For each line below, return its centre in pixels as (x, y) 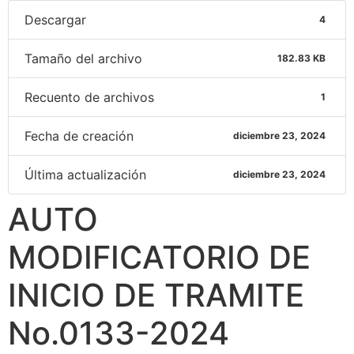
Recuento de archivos (89, 98)
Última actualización (85, 175)
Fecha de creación (79, 136)
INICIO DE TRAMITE (156, 296)
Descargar (55, 20)
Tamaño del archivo (83, 59)
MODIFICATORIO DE (159, 258)
